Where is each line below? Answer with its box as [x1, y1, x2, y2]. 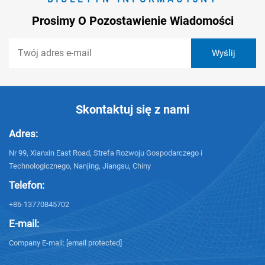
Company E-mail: [9, 238, 66, 248]
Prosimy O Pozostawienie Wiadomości [31, 14, 234, 28]
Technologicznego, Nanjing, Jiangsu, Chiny [9, 161, 151, 171]
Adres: [9, 128, 38, 140]
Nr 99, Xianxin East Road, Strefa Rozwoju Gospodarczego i [9, 148, 202, 158]
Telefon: [9, 179, 44, 192]
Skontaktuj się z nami [76, 102, 189, 117]
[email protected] [66, 238, 122, 248]
